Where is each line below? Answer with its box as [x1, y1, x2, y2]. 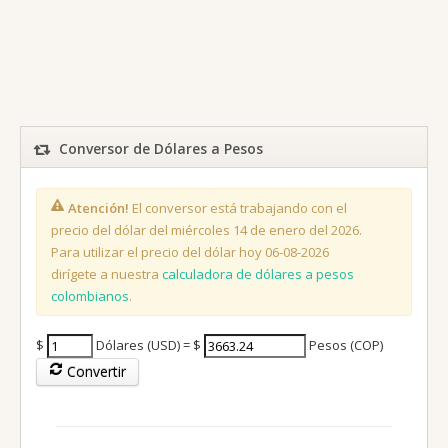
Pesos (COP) [305, 335, 383, 354]
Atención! [68, 198, 129, 217]
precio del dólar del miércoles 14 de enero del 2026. [51, 220, 362, 239]
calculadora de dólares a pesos [162, 264, 354, 283]
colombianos [51, 286, 129, 305]
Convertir [63, 362, 126, 382]
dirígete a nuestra [51, 264, 162, 283]
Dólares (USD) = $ [92, 335, 204, 354]
